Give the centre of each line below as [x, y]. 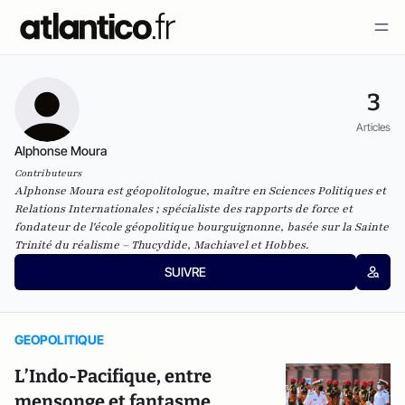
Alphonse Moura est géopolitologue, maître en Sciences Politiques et [200, 191]
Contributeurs [48, 173]
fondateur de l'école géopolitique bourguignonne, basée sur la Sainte [202, 227]
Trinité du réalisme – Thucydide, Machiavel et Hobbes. [161, 245]
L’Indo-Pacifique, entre [113, 376]
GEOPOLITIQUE [59, 339]
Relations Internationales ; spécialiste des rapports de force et [184, 209]
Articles [373, 127]
